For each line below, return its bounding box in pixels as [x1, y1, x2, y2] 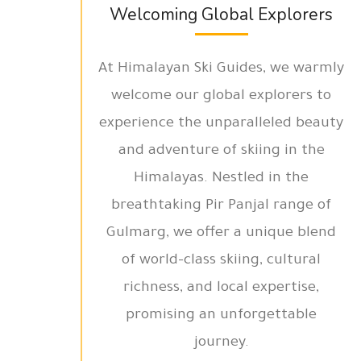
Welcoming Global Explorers [110, 3, 334, 26]
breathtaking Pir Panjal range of [111, 198, 332, 214]
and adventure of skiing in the [118, 143, 325, 160]
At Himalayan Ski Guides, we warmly [98, 61, 345, 77]
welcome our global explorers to [111, 89, 332, 105]
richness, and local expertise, [123, 280, 320, 297]
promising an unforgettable [126, 308, 317, 324]
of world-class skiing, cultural [122, 253, 322, 269]
